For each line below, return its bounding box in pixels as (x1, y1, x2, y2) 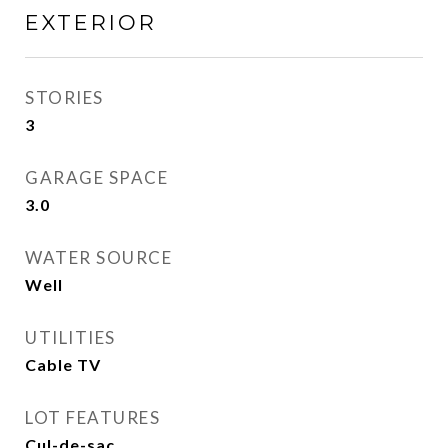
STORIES (25, 87, 104, 108)
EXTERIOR (25, 10, 157, 35)
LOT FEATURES (25, 407, 160, 428)
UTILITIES (25, 327, 116, 348)
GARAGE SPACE (25, 167, 168, 188)
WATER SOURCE (25, 247, 172, 268)
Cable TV (25, 355, 101, 374)
